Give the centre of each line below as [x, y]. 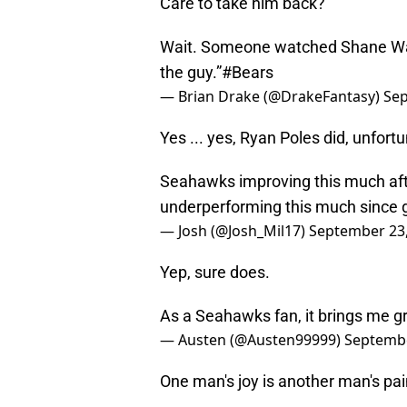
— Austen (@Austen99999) [252, 340]
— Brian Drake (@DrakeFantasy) [272, 97]
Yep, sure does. [215, 273]
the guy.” [191, 73]
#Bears [248, 73]
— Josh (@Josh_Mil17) [234, 231]
